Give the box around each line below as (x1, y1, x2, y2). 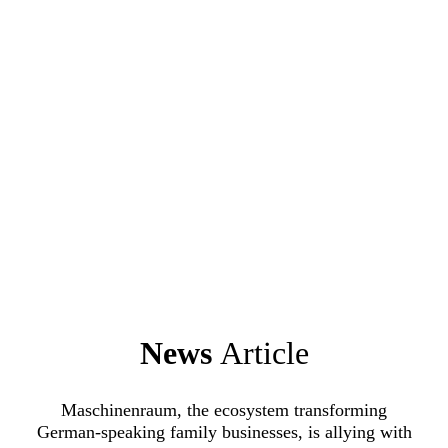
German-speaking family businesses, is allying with (36, 421, 412, 442)
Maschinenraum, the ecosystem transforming (61, 399, 387, 420)
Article (219, 335, 309, 372)
